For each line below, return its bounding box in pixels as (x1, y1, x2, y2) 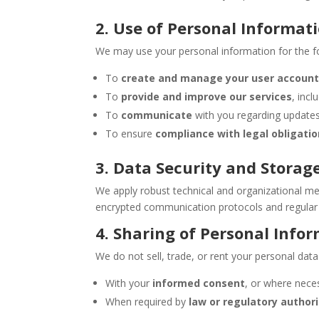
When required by (105, 295, 189, 308)
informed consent (152, 276, 246, 290)
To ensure (105, 127, 156, 140)
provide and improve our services (121, 90, 293, 103)
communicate (121, 108, 193, 122)
